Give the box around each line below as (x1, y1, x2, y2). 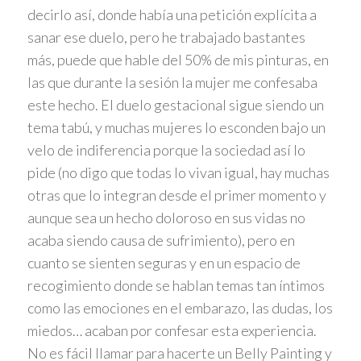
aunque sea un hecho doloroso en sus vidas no (27, 209, 305, 227)
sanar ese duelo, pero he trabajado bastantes (27, 28, 305, 47)
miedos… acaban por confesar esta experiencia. (27, 322, 317, 340)
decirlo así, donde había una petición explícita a (27, 6, 317, 24)
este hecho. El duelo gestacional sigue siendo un (27, 96, 324, 114)
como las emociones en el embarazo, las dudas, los (27, 299, 333, 317)
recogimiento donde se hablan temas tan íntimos (27, 276, 325, 295)
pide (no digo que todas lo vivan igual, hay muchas (27, 164, 330, 182)
